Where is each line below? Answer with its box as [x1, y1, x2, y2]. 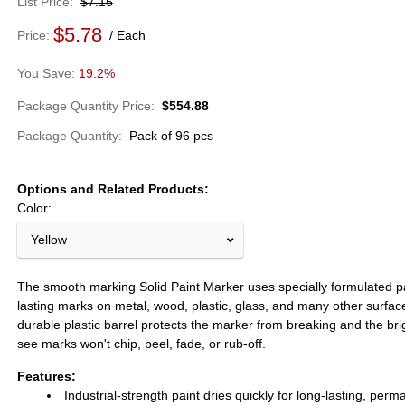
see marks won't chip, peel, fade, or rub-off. [16, 336, 266, 351]
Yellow [30, 232, 67, 247]
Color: [16, 201, 52, 215]
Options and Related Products [16, 182, 204, 196]
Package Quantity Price [16, 99, 151, 113]
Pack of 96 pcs [128, 128, 213, 143]
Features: [16, 369, 76, 383]
